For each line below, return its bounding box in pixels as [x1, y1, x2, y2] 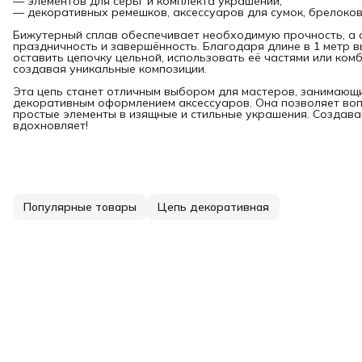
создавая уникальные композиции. [13, 61, 207, 76]
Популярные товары [23, 199, 137, 214]
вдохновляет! [13, 117, 88, 133]
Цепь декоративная [158, 199, 269, 214]
